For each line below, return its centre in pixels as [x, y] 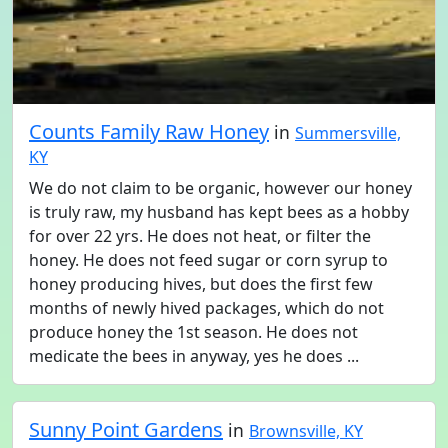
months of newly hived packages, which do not [206, 308]
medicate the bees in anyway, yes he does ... [194, 356]
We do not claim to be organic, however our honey [220, 188]
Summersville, [348, 133]
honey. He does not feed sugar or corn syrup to [208, 260]
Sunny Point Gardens [126, 429]
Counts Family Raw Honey [149, 131]
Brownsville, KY [306, 431]
